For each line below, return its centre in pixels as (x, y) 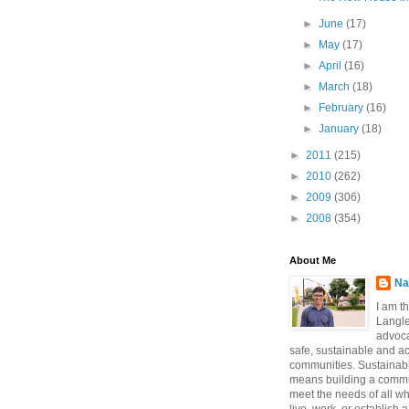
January (341, 129)
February (343, 108)
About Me (313, 261)
